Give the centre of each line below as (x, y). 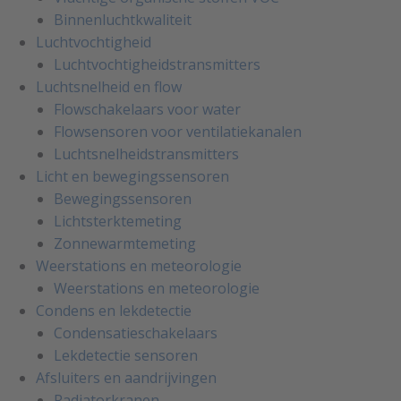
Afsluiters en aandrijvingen (126, 378)
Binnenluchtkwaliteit (123, 20)
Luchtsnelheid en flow (109, 87)
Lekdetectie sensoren (126, 356)
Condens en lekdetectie (114, 311)
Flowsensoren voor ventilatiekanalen (178, 132)
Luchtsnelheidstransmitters (146, 154)
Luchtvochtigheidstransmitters (157, 65)
